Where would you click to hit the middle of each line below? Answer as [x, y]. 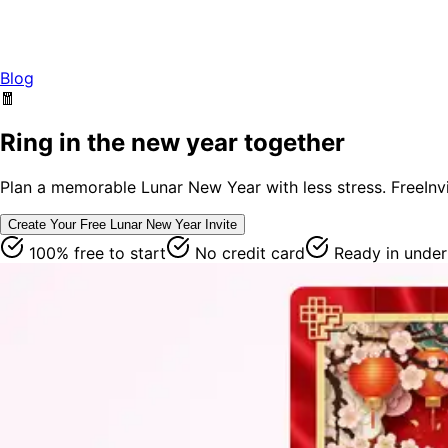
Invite [219, 224]
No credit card [247, 252]
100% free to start [95, 252]
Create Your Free [59, 224]
